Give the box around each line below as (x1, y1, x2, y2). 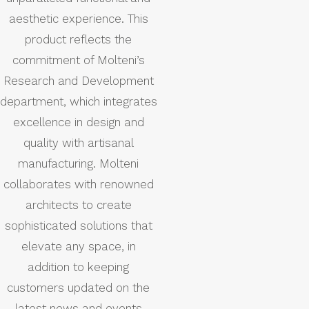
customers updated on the (7, 280, 150, 295)
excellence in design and (12, 114, 144, 129)
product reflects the (25, 32, 132, 46)
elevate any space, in (21, 239, 136, 253)
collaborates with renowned (3, 177, 154, 191)
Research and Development (3, 73, 154, 88)
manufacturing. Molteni (18, 156, 139, 170)
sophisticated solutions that (4, 218, 152, 232)
